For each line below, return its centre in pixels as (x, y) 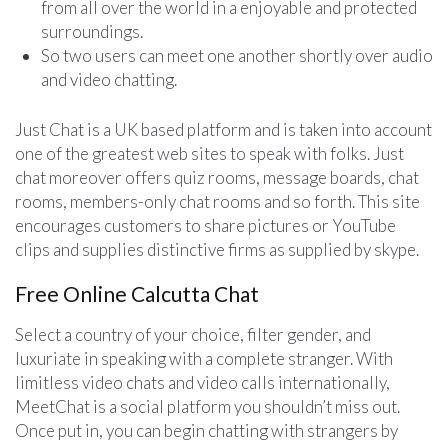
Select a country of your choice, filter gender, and (193, 334)
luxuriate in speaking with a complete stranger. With (204, 358)
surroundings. (91, 31)
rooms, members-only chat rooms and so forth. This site (217, 201)
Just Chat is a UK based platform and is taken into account (223, 129)
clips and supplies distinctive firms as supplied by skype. (217, 249)
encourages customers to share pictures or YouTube (205, 225)
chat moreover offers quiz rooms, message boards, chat (217, 177)
